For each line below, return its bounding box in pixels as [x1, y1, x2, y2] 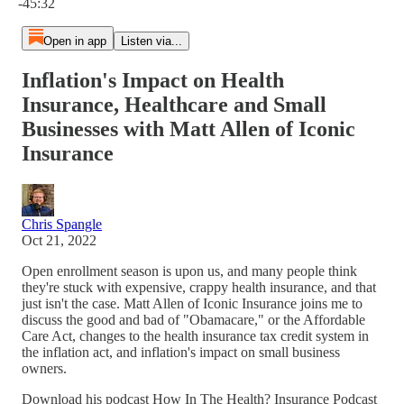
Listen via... [120, 34, 182, 48]
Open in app [42, 34, 106, 48]
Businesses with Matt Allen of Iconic [22, 116, 355, 141]
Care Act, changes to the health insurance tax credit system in [22, 327, 369, 344]
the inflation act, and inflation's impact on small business [22, 344, 340, 360]
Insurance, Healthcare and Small [22, 92, 326, 116]
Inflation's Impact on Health [22, 68, 284, 92]
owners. [22, 360, 67, 376]
